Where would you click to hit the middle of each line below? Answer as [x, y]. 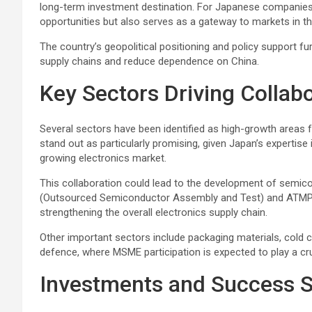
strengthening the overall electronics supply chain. [154, 212]
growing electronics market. [103, 158]
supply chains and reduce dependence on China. [149, 61]
